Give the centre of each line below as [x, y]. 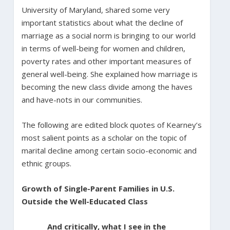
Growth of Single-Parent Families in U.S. [98, 188]
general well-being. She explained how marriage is [109, 74]
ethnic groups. [46, 163]
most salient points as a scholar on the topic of [104, 137]
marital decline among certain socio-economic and [109, 150]
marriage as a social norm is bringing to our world [108, 35]
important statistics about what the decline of [102, 22]
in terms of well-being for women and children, [103, 48]
